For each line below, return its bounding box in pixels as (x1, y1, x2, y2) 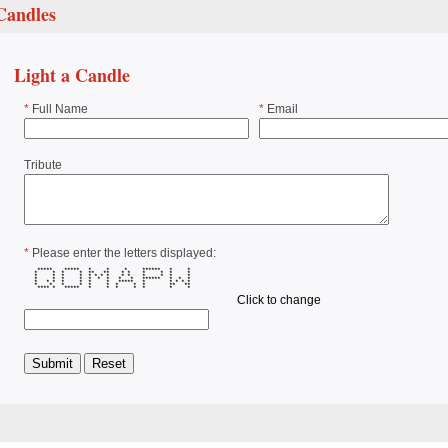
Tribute (24, 158, 62, 173)
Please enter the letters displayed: (29, 246, 216, 261)
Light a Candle (14, 61, 130, 88)
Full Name (29, 102, 88, 117)
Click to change (237, 293, 321, 308)
